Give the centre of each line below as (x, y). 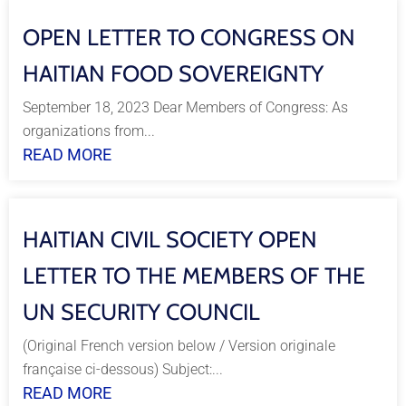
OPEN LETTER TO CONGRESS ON (189, 37)
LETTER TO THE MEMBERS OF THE (194, 275)
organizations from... (89, 131)
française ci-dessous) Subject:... (123, 369)
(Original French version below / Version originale (179, 346)
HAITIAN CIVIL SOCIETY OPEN (170, 239)
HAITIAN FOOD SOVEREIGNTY (173, 73)
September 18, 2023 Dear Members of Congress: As (185, 107)
